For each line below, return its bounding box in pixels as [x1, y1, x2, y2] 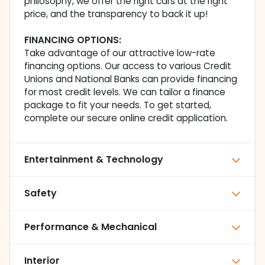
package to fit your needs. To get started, [24, 99, 211, 112]
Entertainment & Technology [24, 153, 163, 167]
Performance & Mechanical [24, 220, 157, 234]
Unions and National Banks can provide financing [24, 73, 237, 86]
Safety [24, 186, 57, 201]
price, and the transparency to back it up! [24, 8, 208, 21]
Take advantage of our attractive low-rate [24, 47, 215, 60]
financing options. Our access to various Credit [24, 60, 231, 73]
